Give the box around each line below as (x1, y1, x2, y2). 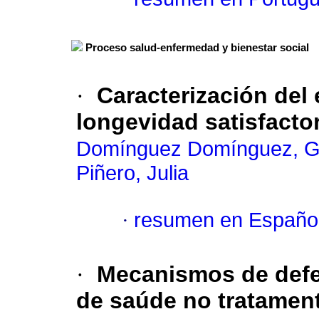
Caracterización (97, 83, 268, 109)
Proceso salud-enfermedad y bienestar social (85, 42, 309, 54)
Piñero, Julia (76, 162, 189, 185)
